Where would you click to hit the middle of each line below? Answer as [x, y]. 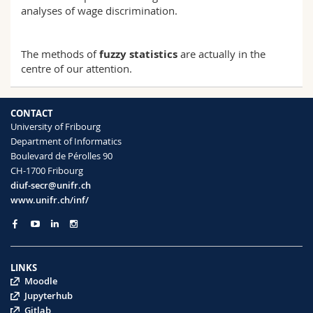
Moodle [41, 281]
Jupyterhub [48, 296]
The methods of [60, 54]
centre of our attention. [77, 69]
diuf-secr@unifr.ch [51, 185]
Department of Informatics [66, 141]
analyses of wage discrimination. [99, 11]
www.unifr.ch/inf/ [50, 200]
